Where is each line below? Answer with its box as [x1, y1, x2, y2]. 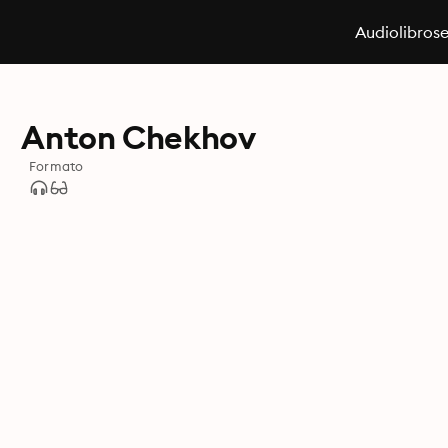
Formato [29, 158, 83, 174]
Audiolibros [354, 22, 440, 42]
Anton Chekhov [21, 117, 256, 158]
